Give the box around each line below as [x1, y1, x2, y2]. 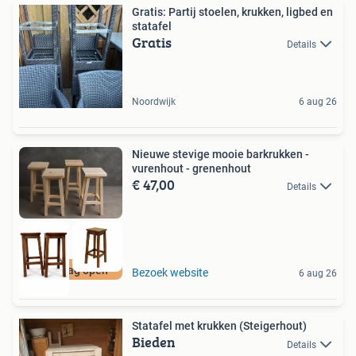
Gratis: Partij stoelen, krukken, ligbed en [132, 5, 168, 18]
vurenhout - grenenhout [132, 161, 251, 175]
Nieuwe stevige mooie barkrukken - [132, 147, 309, 161]
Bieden [132, 331, 176, 354]
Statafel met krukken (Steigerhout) [132, 319, 307, 333]
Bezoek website [132, 266, 208, 280]
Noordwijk [132, 95, 176, 107]
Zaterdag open [33, 264, 108, 277]
